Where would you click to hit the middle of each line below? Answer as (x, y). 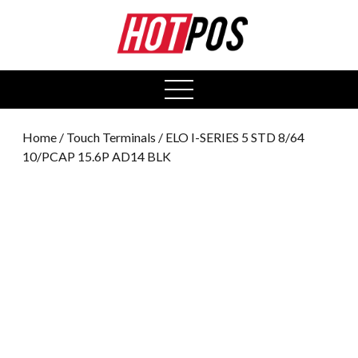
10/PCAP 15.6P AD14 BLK (97, 156)
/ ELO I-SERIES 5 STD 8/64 (230, 137)
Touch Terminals (111, 137)
